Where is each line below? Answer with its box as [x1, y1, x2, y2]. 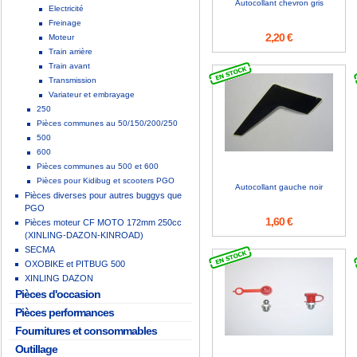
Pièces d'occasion [15, 288, 100, 300]
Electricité [49, 4, 84, 13]
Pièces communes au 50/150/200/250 [37, 119, 178, 127]
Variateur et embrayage [49, 90, 135, 99]
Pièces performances [15, 306, 114, 319]
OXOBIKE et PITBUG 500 [25, 259, 125, 269]
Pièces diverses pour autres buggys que [25, 190, 182, 200]
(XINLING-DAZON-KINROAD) [25, 230, 143, 240]
